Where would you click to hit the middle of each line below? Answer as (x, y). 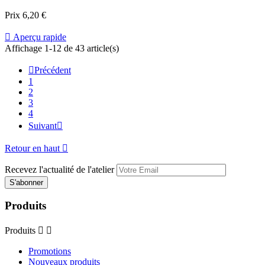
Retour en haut (33, 148)
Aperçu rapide (38, 37)
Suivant (43, 125)
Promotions (50, 251)
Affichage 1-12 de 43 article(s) (62, 48)
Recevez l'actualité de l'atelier (59, 169)
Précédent (53, 70)
